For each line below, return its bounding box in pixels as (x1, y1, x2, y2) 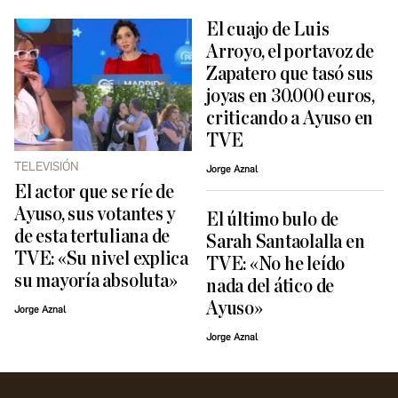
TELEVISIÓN (14, 159, 79, 175)
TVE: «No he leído (206, 254, 346, 275)
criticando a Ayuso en (206, 108, 374, 130)
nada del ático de (206, 276, 335, 298)
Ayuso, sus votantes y (14, 204, 176, 226)
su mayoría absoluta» (14, 271, 178, 292)
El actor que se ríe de (14, 182, 174, 203)
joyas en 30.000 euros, (206, 86, 375, 107)
